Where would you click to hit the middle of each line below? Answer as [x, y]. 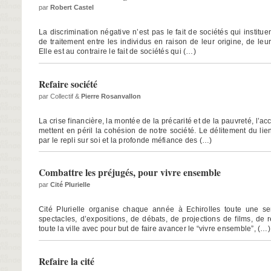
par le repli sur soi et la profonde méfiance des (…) [126, 140]
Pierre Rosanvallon [111, 96]
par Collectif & [60, 96]
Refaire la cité [67, 262]
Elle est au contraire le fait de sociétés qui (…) [117, 51]
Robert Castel [72, 7]
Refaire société [68, 84]
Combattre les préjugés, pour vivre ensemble [130, 173]
